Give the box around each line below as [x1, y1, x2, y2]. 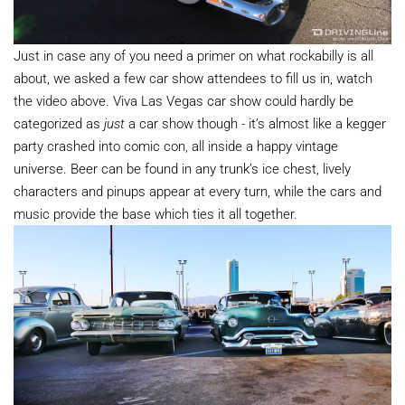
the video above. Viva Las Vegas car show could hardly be [14, 90, 353, 109]
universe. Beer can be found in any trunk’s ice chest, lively [14, 158, 351, 177]
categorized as [14, 113, 104, 132]
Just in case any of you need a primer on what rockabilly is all [14, 45, 373, 64]
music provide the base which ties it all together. [14, 203, 297, 222]
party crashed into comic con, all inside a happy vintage [14, 136, 338, 155]
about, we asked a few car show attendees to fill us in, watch [14, 68, 372, 87]
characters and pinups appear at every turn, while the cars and [14, 181, 381, 200]
